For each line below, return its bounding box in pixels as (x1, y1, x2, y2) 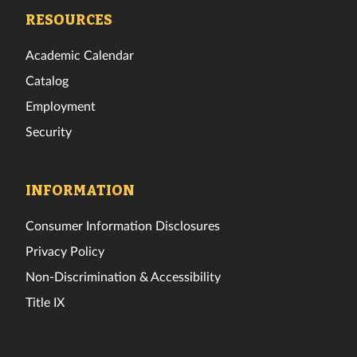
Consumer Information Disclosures (25, 217, 220, 233)
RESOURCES (25, 11, 112, 29)
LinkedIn (202, 2, 249, 15)
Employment (25, 97, 96, 113)
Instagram (107, 2, 156, 15)
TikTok (139, 2, 175, 15)
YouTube (172, 2, 218, 15)
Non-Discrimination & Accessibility (25, 268, 221, 284)
